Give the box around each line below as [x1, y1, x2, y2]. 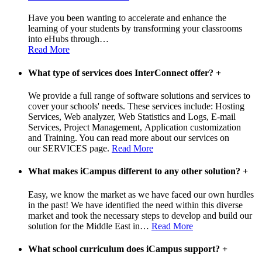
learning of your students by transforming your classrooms [28, 23, 242, 34]
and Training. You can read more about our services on [28, 133, 229, 143]
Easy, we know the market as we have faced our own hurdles [28, 189, 254, 199]
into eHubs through [28, 34, 99, 44]
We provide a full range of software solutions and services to [28, 91, 250, 101]
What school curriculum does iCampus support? [28, 243, 222, 254]
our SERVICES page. [28, 143, 112, 153]
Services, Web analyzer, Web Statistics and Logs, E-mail [28, 112, 236, 122]
